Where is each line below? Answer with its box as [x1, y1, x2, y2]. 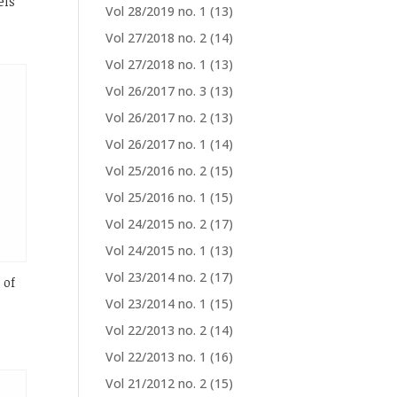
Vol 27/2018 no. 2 [105, 29, 207, 46]
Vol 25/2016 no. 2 [105, 162, 207, 179]
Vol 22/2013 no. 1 [105, 348, 207, 365]
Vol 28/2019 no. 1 [105, 3, 207, 19]
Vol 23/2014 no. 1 [105, 295, 207, 312]
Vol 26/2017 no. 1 [105, 136, 207, 152]
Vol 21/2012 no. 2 [105, 375, 207, 392]
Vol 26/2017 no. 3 [105, 82, 207, 99]
